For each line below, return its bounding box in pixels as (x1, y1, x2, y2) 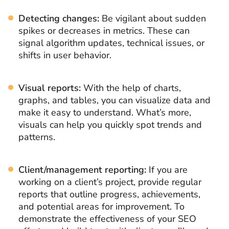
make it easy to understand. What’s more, (18, 106, 191, 119)
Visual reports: (18, 81, 81, 94)
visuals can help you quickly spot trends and (18, 118, 202, 131)
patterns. (18, 130, 55, 143)
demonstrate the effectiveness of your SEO (18, 212, 196, 225)
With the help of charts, (81, 81, 181, 94)
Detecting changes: (18, 12, 99, 25)
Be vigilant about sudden (99, 12, 206, 25)
